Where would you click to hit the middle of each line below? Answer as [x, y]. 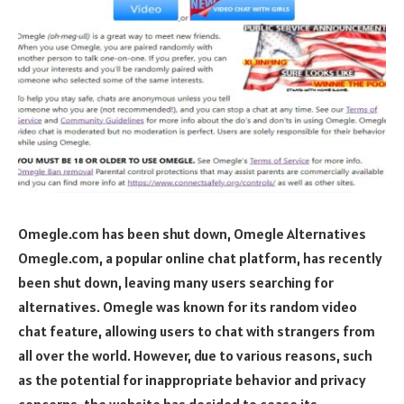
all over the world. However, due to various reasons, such [195, 355]
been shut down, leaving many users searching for [176, 282]
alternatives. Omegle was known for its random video [188, 306]
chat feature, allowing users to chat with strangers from [197, 331]
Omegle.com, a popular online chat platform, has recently [200, 257]
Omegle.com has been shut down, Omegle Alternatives [192, 233]
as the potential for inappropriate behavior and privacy [192, 379]
